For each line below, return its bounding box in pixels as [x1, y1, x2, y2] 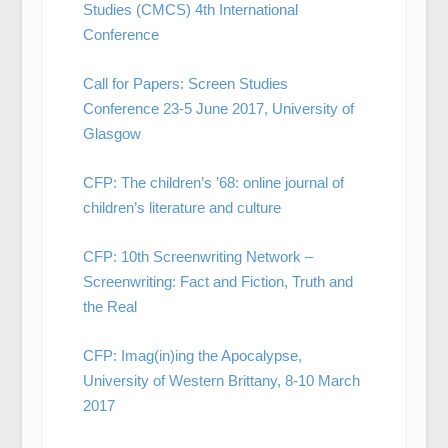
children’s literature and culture [82, 199, 281, 216]
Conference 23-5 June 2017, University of [82, 100, 354, 117]
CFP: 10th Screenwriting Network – [82, 248, 313, 265]
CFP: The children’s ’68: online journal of [82, 174, 344, 191]
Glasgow [82, 125, 141, 142]
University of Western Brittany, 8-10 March [82, 372, 360, 389]
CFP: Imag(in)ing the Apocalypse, [82, 347, 302, 364]
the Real [82, 298, 137, 315]
